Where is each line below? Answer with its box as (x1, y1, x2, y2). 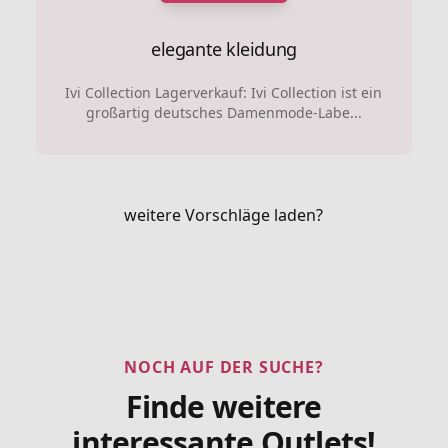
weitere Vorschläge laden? (124, 203, 324, 226)
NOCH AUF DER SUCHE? (124, 355, 324, 378)
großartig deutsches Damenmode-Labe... (85, 102, 362, 122)
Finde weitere (126, 385, 322, 427)
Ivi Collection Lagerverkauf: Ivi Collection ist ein (65, 82, 383, 102)
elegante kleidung (151, 36, 297, 61)
